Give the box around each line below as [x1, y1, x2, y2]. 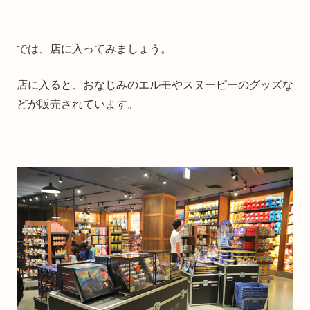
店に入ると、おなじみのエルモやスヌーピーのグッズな [17, 79, 293, 91]
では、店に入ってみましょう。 [17, 43, 172, 55]
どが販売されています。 [17, 98, 138, 111]
